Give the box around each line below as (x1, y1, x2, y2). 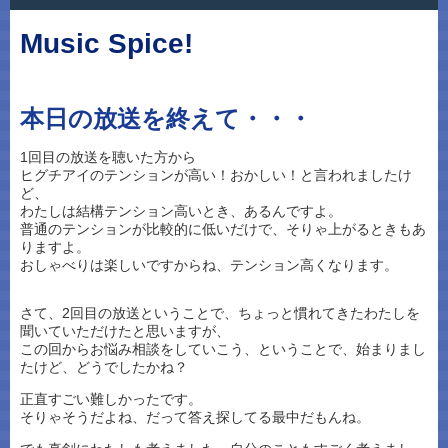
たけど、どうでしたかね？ (20, 359, 188, 375)
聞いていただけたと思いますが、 (20, 323, 230, 339)
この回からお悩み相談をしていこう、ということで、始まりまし (20, 341, 426, 357)
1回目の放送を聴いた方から (20, 149, 196, 165)
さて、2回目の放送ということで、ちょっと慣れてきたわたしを (20, 305, 420, 321)
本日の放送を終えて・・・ (20, 105, 312, 132)
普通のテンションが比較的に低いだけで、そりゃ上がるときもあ (20, 221, 426, 237)
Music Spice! (20, 28, 193, 59)
